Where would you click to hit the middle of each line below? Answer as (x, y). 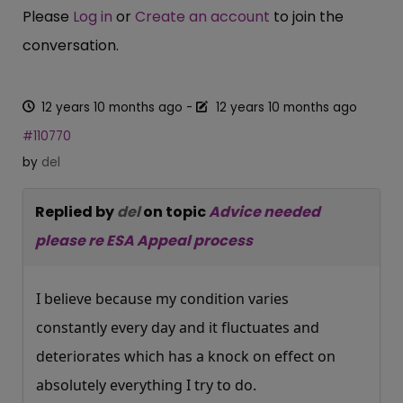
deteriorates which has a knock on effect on (186, 357)
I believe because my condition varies (162, 299)
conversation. (71, 46)
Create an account (202, 17)
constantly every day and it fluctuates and (178, 328)
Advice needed (264, 212)
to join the (307, 17)
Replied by (76, 212)
